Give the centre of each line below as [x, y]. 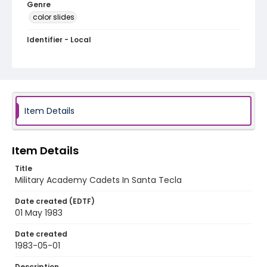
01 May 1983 [39, 213]
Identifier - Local [59, 40]
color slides [54, 17]
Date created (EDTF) [55, 201]
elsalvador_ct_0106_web [78, 51]
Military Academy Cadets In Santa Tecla [98, 180]
